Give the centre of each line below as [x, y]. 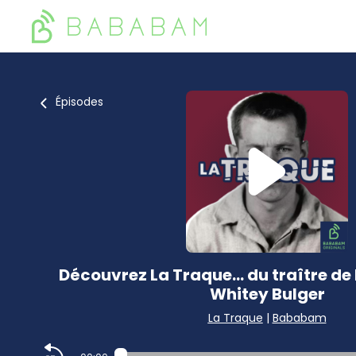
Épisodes [79, 102]
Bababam [299, 318]
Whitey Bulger [267, 294]
